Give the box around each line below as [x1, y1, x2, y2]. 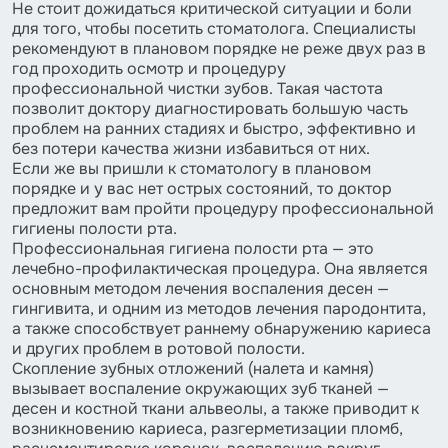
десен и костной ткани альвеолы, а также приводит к [12, 397, 419, 419]
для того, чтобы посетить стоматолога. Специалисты [12, 17, 416, 39]
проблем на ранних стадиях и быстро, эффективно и [12, 117, 416, 139]
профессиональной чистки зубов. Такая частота [12, 77, 383, 99]
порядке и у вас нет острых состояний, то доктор [12, 177, 392, 199]
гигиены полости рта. [12, 217, 177, 239]
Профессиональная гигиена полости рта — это [12, 237, 374, 259]
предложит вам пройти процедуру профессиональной [12, 197, 434, 219]
